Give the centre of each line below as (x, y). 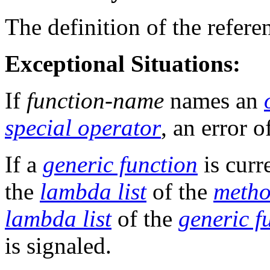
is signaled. (58, 246)
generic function (120, 165)
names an (214, 101)
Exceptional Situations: (123, 64)
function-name (95, 101)
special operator (83, 128)
